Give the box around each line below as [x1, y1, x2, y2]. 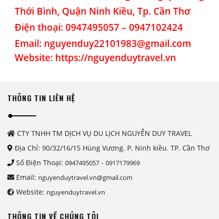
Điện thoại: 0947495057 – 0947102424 [15, 21, 185, 33]
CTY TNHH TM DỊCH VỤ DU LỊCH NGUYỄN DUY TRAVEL [15, 129, 192, 138]
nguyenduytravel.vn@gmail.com [38, 173, 132, 182]
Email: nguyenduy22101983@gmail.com [15, 37, 191, 49]
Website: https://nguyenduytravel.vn [15, 51, 176, 64]
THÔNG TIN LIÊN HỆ [7, 92, 75, 103]
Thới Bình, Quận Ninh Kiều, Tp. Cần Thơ [15, 4, 190, 17]
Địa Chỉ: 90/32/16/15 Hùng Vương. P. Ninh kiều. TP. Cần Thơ [13, 143, 210, 153]
